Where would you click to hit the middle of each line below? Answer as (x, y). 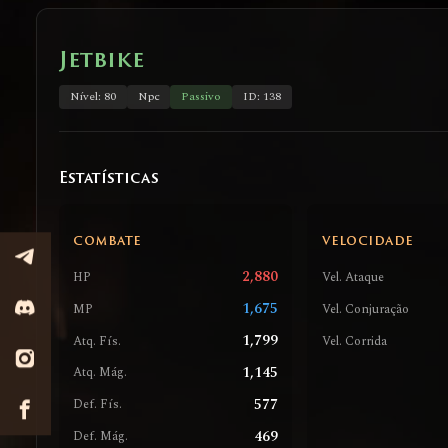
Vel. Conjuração (365, 309)
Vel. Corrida (354, 341)
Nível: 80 (92, 97)
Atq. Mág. (100, 373)
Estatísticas (108, 179)
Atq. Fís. (97, 341)
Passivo (201, 97)
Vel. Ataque (352, 277)
